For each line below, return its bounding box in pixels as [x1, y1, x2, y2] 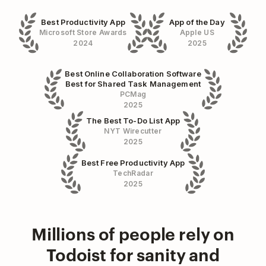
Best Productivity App [41, 17, 125, 27]
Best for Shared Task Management [65, 78, 201, 88]
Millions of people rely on [31, 222, 235, 245]
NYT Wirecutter [104, 126, 162, 136]
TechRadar [113, 169, 153, 178]
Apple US [179, 28, 214, 37]
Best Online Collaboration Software [65, 68, 201, 78]
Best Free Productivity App [81, 158, 185, 168]
